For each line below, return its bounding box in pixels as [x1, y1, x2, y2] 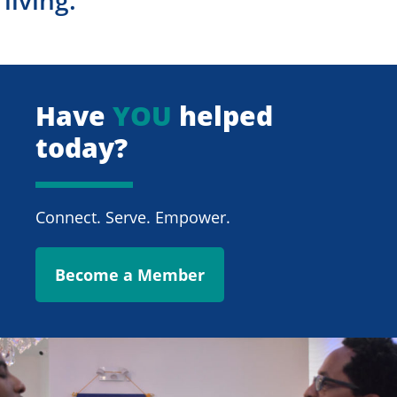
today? [35, 128, 128, 166]
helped [172, 97, 273, 134]
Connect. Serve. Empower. [35, 206, 230, 228]
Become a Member [55, 263, 205, 285]
